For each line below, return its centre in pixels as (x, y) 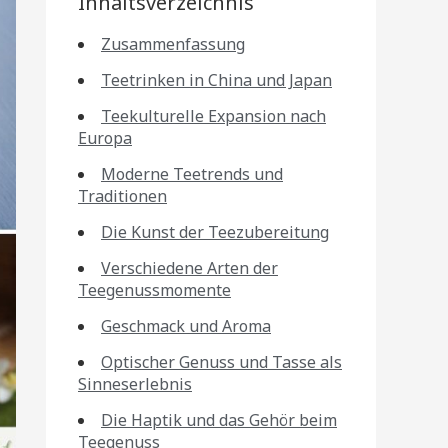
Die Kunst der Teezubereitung (215, 232)
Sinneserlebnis (135, 384)
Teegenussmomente (154, 290)
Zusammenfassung (173, 44)
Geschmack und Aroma (186, 326)
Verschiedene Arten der (189, 268)
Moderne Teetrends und (192, 174)
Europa (105, 138)
